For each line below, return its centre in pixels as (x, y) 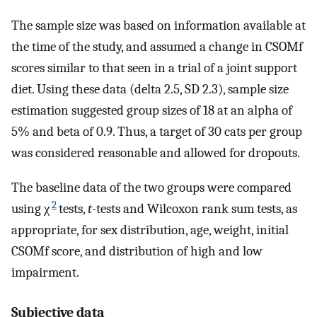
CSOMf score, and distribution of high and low (137, 252)
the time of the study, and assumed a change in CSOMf (157, 47)
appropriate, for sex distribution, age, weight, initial (150, 230)
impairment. (45, 273)
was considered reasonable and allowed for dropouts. (156, 153)
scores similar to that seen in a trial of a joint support (154, 68)
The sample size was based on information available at (158, 26)
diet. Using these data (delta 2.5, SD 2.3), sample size (150, 90)
